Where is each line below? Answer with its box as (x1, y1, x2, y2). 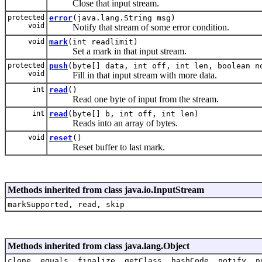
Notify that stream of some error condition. (49, 22, 229, 32)
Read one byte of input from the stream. (49, 94, 219, 104)
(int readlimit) (68, 37, 138, 46)
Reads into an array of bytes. (49, 118, 178, 128)
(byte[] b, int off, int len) (68, 109, 199, 118)
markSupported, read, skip (8, 199, 125, 209)
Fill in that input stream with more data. (49, 70, 217, 80)
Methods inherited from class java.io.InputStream (8, 184, 204, 195)
